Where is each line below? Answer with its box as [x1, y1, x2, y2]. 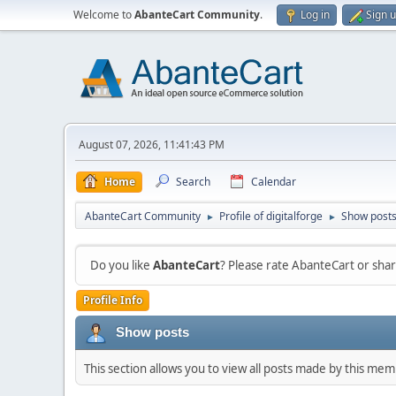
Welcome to [73, 7, 134, 22]
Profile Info [83, 293, 142, 308]
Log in [301, 7, 330, 22]
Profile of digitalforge [219, 209, 323, 224]
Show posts [116, 324, 189, 339]
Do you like [90, 257, 153, 273]
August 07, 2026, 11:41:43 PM [79, 137, 225, 152]
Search [176, 174, 210, 189]
